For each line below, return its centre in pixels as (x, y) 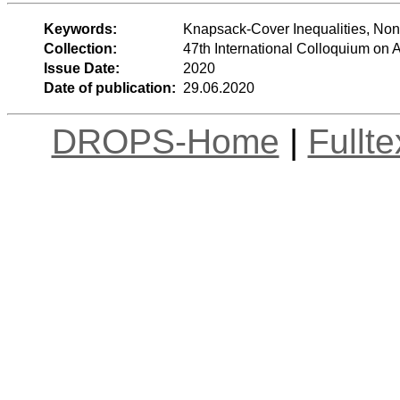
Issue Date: (81, 68)
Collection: (80, 48)
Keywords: (80, 29)
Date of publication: (109, 87)
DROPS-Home (165, 141)
